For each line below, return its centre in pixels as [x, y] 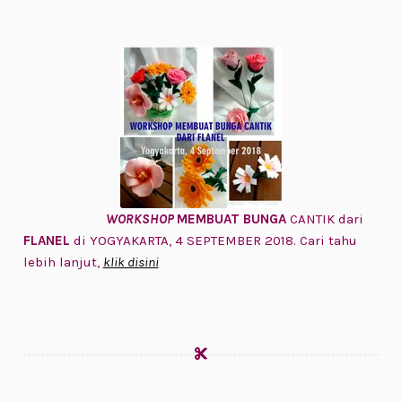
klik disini [131, 262]
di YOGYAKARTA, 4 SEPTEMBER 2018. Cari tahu [213, 241]
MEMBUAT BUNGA [231, 219]
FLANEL [46, 241]
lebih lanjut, [63, 262]
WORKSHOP [141, 219]
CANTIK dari [324, 219]
